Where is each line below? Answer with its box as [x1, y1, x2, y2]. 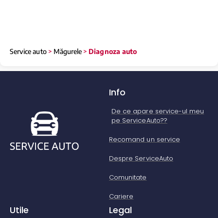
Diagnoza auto [89, 47, 137, 55]
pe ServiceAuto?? [111, 115, 167, 125]
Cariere [109, 191, 134, 201]
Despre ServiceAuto [109, 153, 173, 163]
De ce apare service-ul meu [111, 106, 204, 116]
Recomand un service [109, 134, 180, 144]
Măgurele [53, 47, 82, 55]
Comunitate [109, 172, 147, 182]
